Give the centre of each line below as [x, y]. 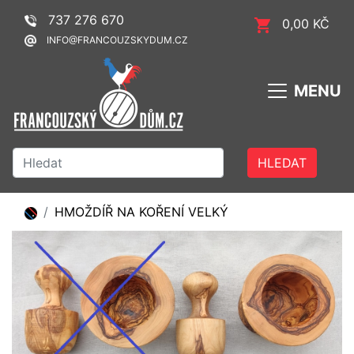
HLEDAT [282, 162]
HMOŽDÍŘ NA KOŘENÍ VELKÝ [141, 211]
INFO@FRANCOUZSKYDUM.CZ [116, 40]
